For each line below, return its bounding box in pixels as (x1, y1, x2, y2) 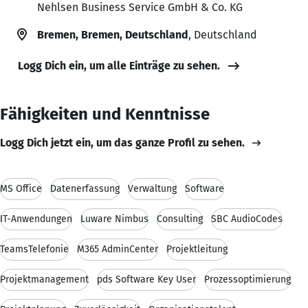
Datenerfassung (50, 182, 120, 195)
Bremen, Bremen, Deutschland (37, 27, 188, 41)
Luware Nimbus (80, 212, 148, 225)
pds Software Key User (97, 273, 196, 285)
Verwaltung (128, 182, 177, 195)
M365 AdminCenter (77, 243, 158, 255)
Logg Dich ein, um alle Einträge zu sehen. (18, 58, 220, 72)
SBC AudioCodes (211, 212, 283, 225)
